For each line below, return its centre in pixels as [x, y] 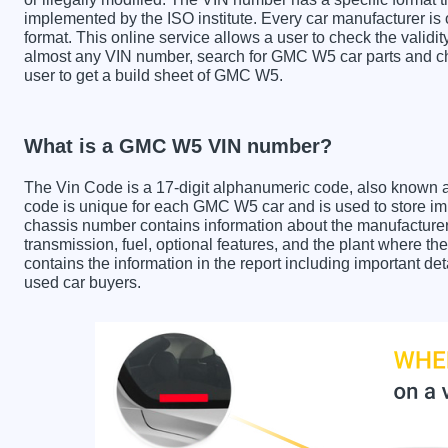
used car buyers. [82, 282]
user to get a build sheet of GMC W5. [153, 75]
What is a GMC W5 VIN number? [178, 145]
